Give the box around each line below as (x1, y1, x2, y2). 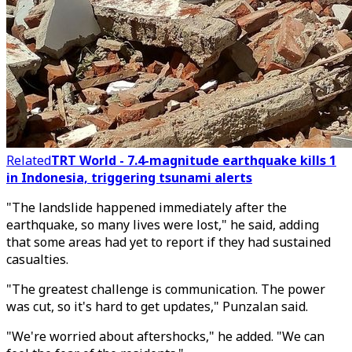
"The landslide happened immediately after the (6, 199, 287, 216)
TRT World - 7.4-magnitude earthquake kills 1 (51, 152, 336, 169)
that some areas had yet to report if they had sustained (6, 233, 331, 251)
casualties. (6, 251, 68, 268)
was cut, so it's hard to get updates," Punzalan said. (6, 298, 308, 315)
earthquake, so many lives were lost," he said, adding (6, 216, 319, 233)
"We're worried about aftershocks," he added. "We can (6, 328, 324, 345)
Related (6, 152, 51, 169)
